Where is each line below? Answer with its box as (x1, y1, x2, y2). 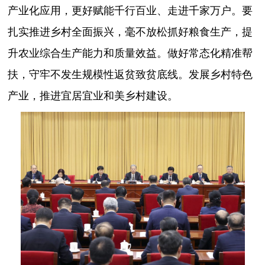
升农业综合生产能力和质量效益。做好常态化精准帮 (8, 47, 253, 58)
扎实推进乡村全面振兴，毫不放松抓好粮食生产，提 (8, 25, 253, 37)
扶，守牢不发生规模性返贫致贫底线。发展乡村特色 (8, 68, 253, 79)
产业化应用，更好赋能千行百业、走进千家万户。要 (8, 4, 253, 15)
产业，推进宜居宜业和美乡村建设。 (8, 89, 179, 101)
